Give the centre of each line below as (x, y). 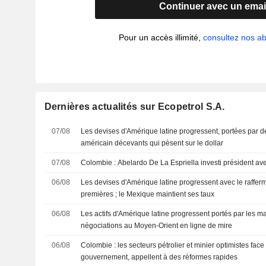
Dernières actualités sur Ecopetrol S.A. (134, 107)
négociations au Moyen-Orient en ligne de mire (157, 226)
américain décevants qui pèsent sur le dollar (152, 143)
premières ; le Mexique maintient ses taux (148, 194)
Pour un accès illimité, (161, 37)
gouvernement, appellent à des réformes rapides (159, 257)
